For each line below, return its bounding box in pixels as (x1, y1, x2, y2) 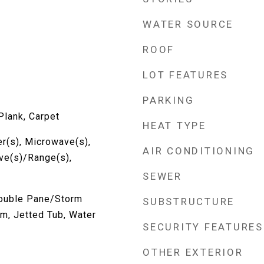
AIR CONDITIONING (143, 145, 255, 157)
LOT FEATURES (143, 69, 228, 81)
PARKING (143, 94, 194, 106)
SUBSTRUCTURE (143, 196, 235, 207)
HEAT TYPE (143, 120, 206, 131)
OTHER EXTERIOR (143, 246, 243, 258)
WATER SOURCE (143, 18, 233, 30)
